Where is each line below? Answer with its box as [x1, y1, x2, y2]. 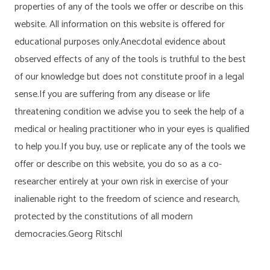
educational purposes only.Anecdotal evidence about [14, 34, 226, 50]
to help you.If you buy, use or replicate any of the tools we [14, 139, 245, 155]
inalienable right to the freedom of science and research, [14, 191, 240, 207]
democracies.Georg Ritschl [14, 226, 122, 242]
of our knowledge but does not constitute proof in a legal [14, 69, 244, 85]
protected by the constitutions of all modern [14, 209, 193, 225]
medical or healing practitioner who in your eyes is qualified [14, 121, 250, 137]
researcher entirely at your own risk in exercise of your [14, 174, 228, 190]
